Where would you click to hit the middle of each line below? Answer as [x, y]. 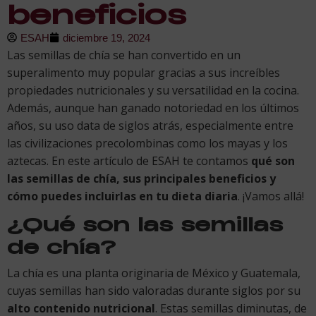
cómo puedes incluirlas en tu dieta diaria [122, 196]
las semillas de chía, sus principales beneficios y [141, 178]
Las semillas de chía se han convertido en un [124, 55]
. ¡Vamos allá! [271, 196]
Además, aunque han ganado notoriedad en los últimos [153, 108]
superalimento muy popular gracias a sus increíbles [144, 72]
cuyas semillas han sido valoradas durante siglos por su [154, 290]
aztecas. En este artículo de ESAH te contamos [129, 160]
